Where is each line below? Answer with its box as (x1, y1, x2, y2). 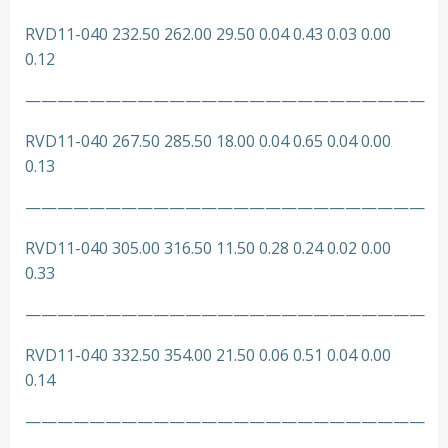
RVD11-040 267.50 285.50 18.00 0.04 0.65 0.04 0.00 (25, 130, 391, 152)
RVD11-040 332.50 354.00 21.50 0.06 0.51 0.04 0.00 (25, 344, 391, 366)
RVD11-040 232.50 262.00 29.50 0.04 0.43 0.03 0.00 (25, 23, 391, 45)
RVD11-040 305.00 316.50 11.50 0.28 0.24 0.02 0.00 (25, 237, 391, 259)
